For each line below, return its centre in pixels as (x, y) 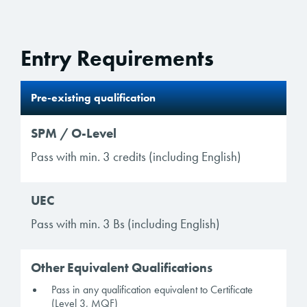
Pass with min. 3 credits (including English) (136, 157)
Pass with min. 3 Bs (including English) (125, 224)
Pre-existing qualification (93, 98)
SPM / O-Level (74, 134)
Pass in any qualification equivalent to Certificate (152, 290)
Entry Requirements (117, 59)
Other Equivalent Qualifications (122, 268)
